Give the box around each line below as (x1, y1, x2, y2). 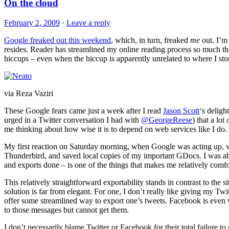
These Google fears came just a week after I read (4, 106, 163, 116)
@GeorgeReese (141, 116, 192, 125)
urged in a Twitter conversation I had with (4, 116, 141, 125)
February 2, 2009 (4, 18, 60, 28)
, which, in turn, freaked (111, 36, 190, 45)
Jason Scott (163, 106, 199, 116)
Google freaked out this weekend (4, 36, 111, 45)
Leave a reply (66, 18, 110, 28)
